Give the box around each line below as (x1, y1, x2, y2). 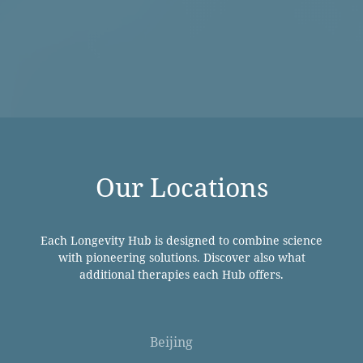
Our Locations (95, 169, 268, 204)
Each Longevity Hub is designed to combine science (41, 232, 322, 248)
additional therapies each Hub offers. (79, 266, 284, 282)
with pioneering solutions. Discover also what (58, 249, 305, 265)
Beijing (149, 332, 193, 351)
